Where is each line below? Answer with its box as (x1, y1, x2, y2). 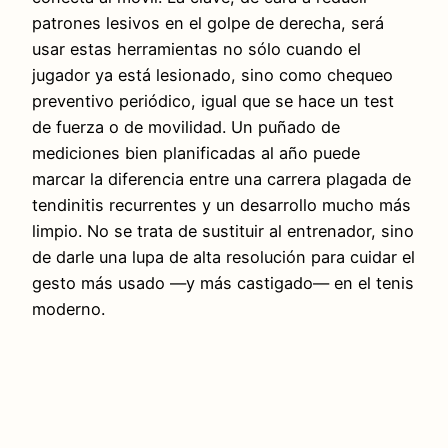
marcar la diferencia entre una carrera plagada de (32, 169, 411, 190)
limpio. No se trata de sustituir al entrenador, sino (32, 221, 414, 242)
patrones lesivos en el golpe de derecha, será (32, 13, 384, 34)
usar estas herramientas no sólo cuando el (32, 39, 361, 60)
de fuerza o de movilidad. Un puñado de (32, 117, 340, 138)
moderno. (32, 299, 105, 320)
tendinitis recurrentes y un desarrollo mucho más (32, 195, 411, 216)
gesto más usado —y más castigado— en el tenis (32, 273, 414, 294)
